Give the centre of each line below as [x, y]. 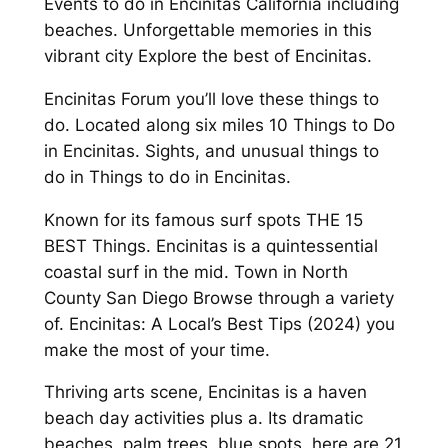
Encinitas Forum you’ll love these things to [211, 98]
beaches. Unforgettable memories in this [207, 30]
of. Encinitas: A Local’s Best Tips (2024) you [219, 323]
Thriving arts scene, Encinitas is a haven [205, 392]
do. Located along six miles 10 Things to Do [219, 124]
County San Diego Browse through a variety [218, 297]
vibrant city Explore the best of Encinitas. [207, 56]
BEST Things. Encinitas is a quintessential [210, 245]
